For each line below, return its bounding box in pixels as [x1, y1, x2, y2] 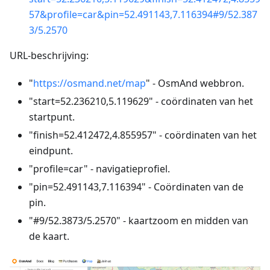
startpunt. [29, 110, 75, 124]
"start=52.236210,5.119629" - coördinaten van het [29, 94, 253, 108]
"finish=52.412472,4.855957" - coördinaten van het [29, 128, 257, 142]
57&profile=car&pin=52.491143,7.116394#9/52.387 [29, 7, 257, 21]
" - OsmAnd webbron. [146, 76, 244, 90]
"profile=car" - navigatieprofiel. [29, 162, 170, 175]
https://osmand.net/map [33, 76, 146, 90]
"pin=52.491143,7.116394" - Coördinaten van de [29, 180, 243, 193]
